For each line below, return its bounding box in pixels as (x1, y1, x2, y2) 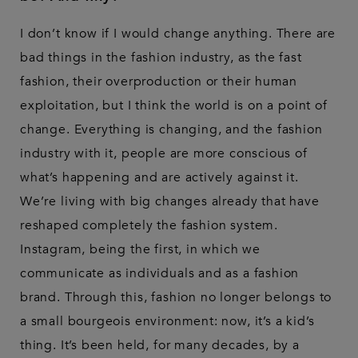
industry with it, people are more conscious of (20, 145, 308, 163)
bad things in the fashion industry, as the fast (20, 49, 302, 67)
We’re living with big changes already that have (20, 193, 320, 211)
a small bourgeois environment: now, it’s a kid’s (20, 312, 315, 331)
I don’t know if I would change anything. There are (20, 25, 336, 43)
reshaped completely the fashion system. (20, 217, 278, 235)
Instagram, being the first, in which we (20, 241, 261, 259)
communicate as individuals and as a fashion (20, 265, 300, 283)
